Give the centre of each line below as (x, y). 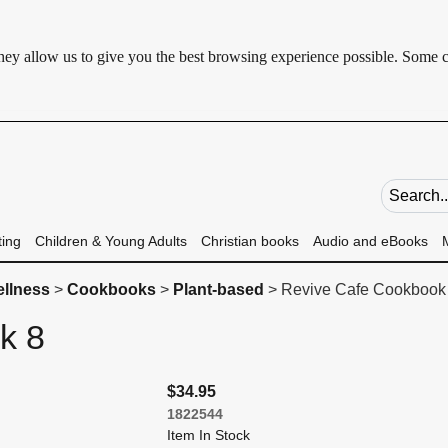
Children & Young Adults (110, 241)
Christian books (249, 241)
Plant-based (218, 289)
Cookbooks (111, 289)
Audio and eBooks (370, 241)
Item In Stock (208, 435)
